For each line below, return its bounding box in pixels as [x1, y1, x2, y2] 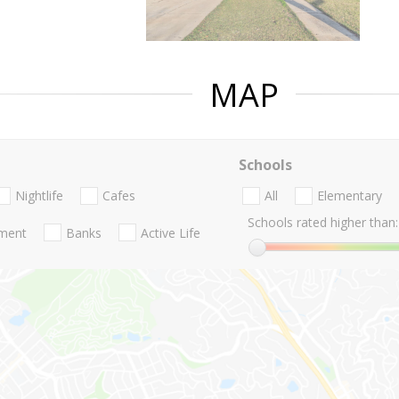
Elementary [316, 187, 382, 205]
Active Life [141, 224, 200, 241]
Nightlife [15, 187, 63, 205]
